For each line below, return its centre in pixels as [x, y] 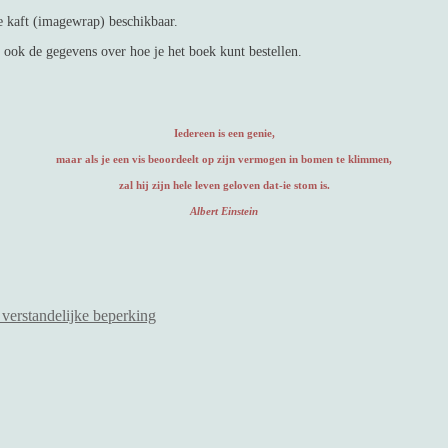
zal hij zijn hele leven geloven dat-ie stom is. [224, 184]
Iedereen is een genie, [224, 132]
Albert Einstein [224, 210]
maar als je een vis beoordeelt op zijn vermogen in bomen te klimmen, [224, 158]
